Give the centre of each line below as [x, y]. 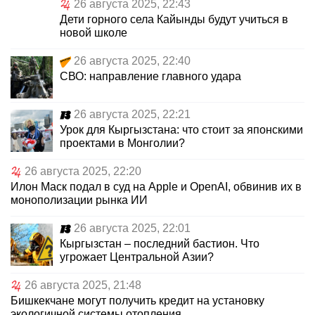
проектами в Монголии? [122, 143]
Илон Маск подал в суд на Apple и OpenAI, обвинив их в [156, 187]
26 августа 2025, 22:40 [132, 61]
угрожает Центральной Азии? [137, 257]
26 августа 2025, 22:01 [132, 229]
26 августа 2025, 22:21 [132, 115]
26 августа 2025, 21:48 [83, 285]
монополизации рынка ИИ [79, 200]
